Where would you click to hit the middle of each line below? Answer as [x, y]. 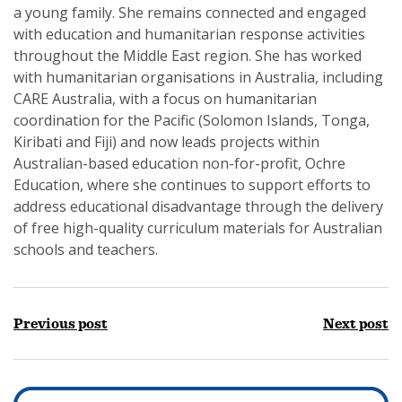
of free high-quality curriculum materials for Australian [198, 228]
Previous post [61, 323]
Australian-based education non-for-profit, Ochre [179, 163]
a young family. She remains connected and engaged [190, 13]
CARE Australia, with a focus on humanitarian [165, 99]
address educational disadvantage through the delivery [198, 206]
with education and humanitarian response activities [189, 34]
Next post [356, 323]
